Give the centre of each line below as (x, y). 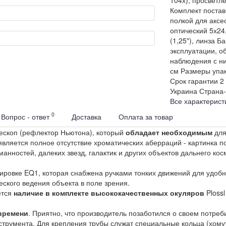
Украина (183, 91)
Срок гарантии (194, 80)
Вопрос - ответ (26, 116)
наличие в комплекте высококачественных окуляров (109, 192)
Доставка (87, 116)
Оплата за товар (146, 116)
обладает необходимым (169, 132)
